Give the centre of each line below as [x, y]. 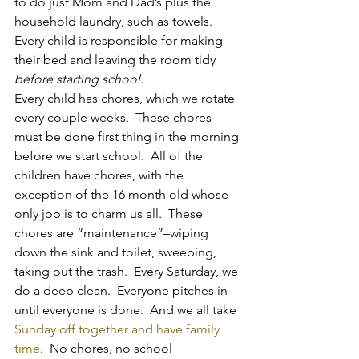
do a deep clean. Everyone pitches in [123, 290]
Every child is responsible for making [120, 40]
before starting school [77, 79]
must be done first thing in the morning [128, 136]
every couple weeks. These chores [115, 117]
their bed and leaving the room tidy [117, 59]
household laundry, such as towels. [117, 21]
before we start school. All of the [110, 155]
